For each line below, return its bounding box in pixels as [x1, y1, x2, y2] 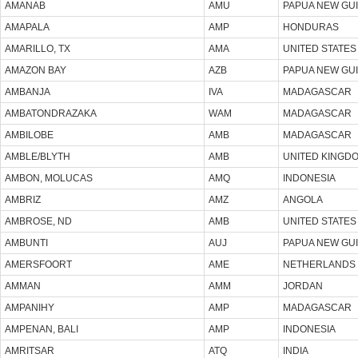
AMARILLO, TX [5, 42, 70, 54]
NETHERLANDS [283, 258, 356, 270]
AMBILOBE [5, 129, 54, 141]
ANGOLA [283, 193, 323, 205]
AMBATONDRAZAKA [5, 107, 97, 119]
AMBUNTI [5, 237, 48, 249]
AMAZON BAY [5, 64, 66, 76]
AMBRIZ [5, 193, 41, 205]
